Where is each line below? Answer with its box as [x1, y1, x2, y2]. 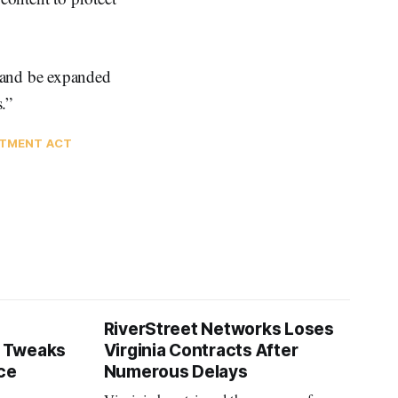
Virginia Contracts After [103, 340, 298, 362]
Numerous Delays [103, 362, 248, 383]
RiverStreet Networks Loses [103, 319, 334, 340]
